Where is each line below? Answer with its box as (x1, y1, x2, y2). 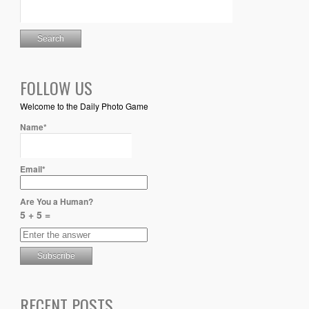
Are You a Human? (19, 195, 93, 208)
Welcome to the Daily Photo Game (19, 100, 148, 112)
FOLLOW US (19, 75, 92, 101)
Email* (19, 163, 46, 176)
